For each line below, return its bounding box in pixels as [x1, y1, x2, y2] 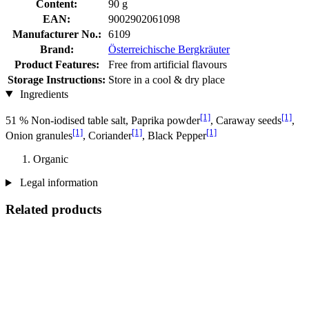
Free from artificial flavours [108, 58, 227, 70]
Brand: [39, 43, 74, 55]
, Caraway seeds [210, 114, 281, 126]
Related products [6, 202, 101, 217]
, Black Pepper [142, 130, 206, 142]
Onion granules [6, 130, 72, 142]
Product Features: [14, 58, 99, 70]
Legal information [17, 177, 98, 189]
